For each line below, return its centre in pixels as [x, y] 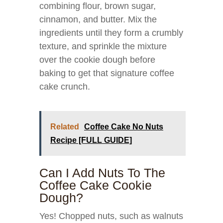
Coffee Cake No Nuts [124, 127]
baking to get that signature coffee [107, 73]
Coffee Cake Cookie [96, 185]
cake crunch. [65, 87]
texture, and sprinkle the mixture [103, 46]
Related [65, 127]
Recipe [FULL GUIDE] [91, 140]
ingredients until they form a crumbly [111, 33]
